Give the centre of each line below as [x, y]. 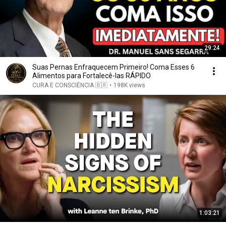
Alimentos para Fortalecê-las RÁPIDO [92, 76]
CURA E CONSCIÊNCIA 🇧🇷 [70, 85]
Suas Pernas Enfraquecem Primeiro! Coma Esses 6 [114, 67]
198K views [129, 85]
